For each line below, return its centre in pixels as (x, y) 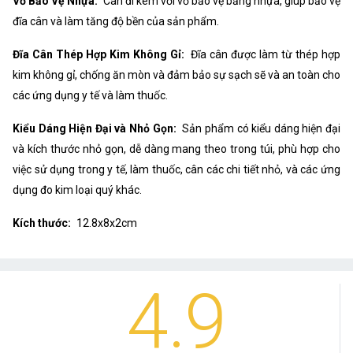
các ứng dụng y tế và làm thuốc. (90, 96)
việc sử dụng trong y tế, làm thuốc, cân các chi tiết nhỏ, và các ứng (176, 170)
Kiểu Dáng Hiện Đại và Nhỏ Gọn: (95, 129)
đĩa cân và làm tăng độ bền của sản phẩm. (116, 22)
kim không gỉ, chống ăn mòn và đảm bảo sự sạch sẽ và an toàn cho (176, 75)
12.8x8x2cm (106, 223)
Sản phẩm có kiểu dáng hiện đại (260, 129)
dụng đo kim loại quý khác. (77, 190)
